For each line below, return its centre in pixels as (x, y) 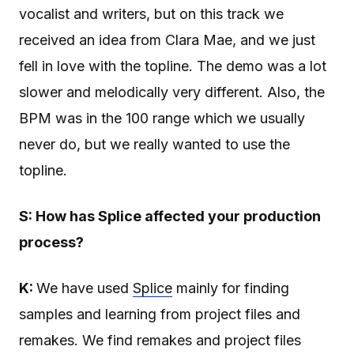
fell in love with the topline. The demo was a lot (173, 66)
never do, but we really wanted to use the (154, 145)
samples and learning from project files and (160, 314)
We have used (85, 288)
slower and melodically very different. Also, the (172, 92)
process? (51, 243)
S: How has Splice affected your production (170, 217)
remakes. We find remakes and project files (160, 341)
